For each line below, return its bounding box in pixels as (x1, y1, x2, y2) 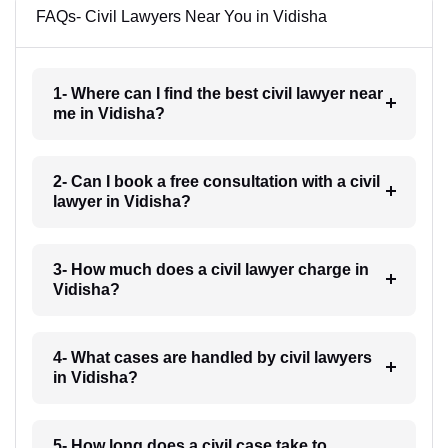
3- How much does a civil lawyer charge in (52, 260, 369, 278)
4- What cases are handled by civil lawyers (52, 348, 372, 366)
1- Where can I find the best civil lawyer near (52, 84, 383, 102)
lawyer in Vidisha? (52, 192, 191, 210)
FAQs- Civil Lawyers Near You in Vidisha (36, 7, 327, 25)
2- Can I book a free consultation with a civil (52, 172, 380, 190)
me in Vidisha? (52, 104, 165, 122)
